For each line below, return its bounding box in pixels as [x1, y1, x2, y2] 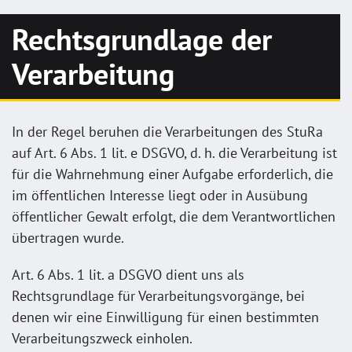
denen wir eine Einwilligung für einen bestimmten [12, 307, 319, 326]
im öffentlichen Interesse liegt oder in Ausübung [12, 185, 308, 204]
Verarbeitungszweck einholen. [12, 328, 192, 347]
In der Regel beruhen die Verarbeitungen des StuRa [12, 122, 323, 141]
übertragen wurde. [12, 228, 124, 247]
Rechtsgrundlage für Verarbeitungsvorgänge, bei [12, 286, 305, 305]
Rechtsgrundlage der [12, 20, 272, 58]
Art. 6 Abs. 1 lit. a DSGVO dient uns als [12, 265, 244, 284]
